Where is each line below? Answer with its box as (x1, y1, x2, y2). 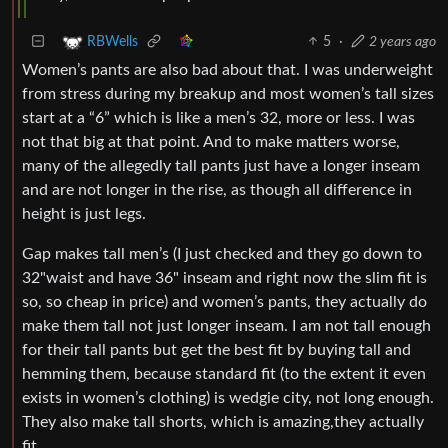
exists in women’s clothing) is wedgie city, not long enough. (22, 389, 434, 406)
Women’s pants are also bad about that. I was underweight (22, 61, 433, 78)
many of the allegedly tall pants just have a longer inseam (22, 157, 420, 174)
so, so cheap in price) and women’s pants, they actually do (22, 293, 427, 310)
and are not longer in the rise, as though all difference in (22, 181, 412, 198)
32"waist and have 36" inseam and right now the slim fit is (22, 269, 427, 286)
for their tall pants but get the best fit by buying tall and (22, 341, 411, 358)
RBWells (87, 34, 138, 49)
